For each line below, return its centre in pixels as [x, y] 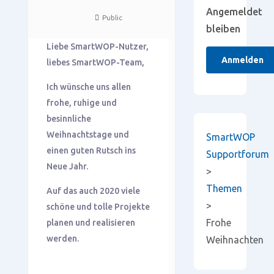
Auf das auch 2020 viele [93, 191]
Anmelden [242, 60]
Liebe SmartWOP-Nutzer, [97, 46]
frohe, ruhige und [81, 102]
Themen [224, 188]
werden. [62, 238]
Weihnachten [235, 240]
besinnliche [68, 118]
